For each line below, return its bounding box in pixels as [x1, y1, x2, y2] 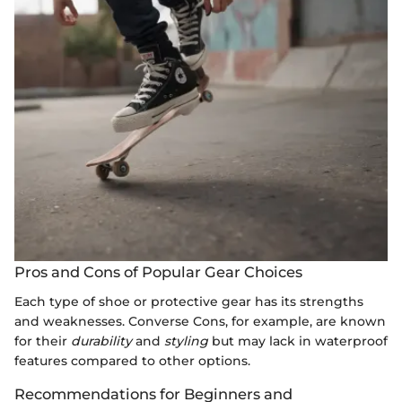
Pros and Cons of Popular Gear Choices [14, 263, 302, 282]
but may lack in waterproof [208, 332, 388, 349]
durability [71, 332, 132, 349]
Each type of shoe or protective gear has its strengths [14, 293, 363, 310]
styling [164, 332, 208, 349]
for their [14, 332, 71, 349]
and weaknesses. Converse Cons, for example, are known [14, 312, 386, 329]
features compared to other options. [14, 352, 250, 369]
